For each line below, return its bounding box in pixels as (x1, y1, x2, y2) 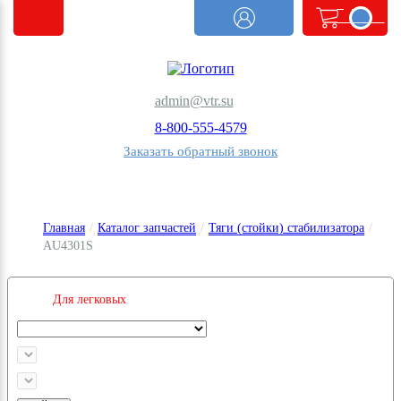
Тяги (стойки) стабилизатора (209, 221, 364, 235)
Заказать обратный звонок (124, 144, 277, 158)
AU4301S (43, 239, 93, 252)
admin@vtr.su (154, 93, 234, 108)
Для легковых (53, 291, 126, 306)
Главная (43, 221, 85, 235)
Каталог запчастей (98, 221, 196, 235)
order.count (337, 11, 385, 24)
